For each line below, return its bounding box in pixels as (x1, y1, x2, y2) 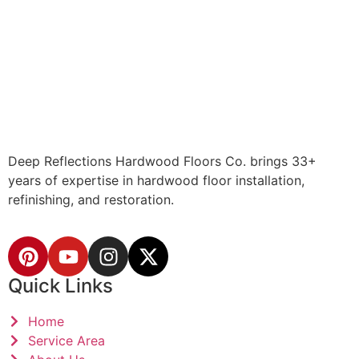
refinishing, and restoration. (8, 192, 174, 208)
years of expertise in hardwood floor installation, (8, 172, 305, 189)
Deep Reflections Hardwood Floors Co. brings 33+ (8, 153, 317, 170)
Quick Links (8, 274, 113, 298)
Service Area (28, 333, 105, 349)
